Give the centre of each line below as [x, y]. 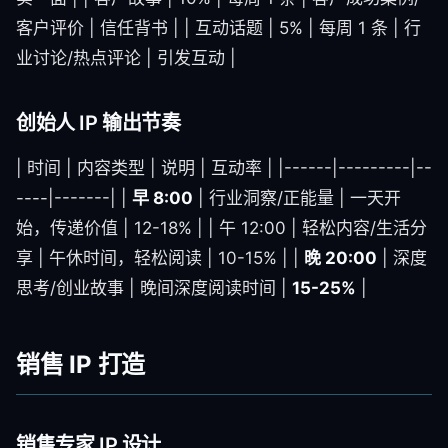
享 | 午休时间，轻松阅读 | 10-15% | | [160, 258]
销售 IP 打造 [81, 364]
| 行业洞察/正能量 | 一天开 [297, 198]
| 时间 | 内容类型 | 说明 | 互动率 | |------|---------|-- [224, 168]
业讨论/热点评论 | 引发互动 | [126, 58]
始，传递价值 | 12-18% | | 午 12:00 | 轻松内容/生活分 [221, 228]
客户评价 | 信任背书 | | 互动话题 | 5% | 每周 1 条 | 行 [218, 28]
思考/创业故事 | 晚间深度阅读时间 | [154, 288]
